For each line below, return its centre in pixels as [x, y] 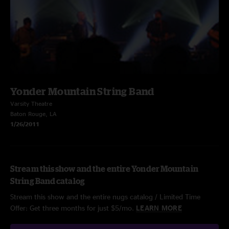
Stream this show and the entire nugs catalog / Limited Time [105, 197]
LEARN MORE [159, 208]
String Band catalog [48, 181]
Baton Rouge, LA [33, 114]
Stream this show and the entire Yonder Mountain [104, 169]
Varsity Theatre [31, 104]
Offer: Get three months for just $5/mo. [73, 208]
